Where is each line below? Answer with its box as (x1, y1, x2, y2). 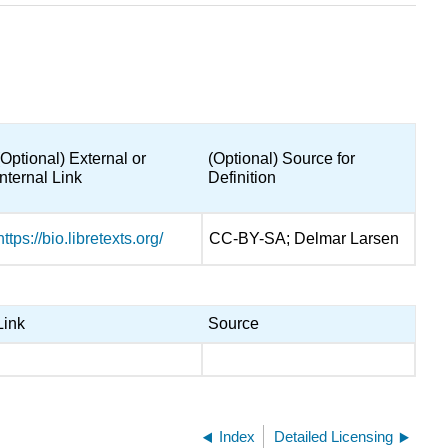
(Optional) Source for (208, 150, 356, 168)
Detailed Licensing (274, 427, 393, 445)
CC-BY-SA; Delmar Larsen (209, 230, 400, 248)
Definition (208, 169, 277, 187)
